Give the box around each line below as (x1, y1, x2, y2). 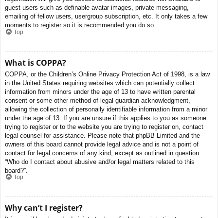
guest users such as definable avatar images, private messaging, (5, 4, 189, 12)
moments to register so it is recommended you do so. (5, 21, 156, 29)
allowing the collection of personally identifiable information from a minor (5, 105, 207, 113)
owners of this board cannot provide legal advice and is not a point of (5, 140, 199, 148)
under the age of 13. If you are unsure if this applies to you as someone (5, 114, 206, 122)
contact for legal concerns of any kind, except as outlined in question (5, 149, 199, 157)
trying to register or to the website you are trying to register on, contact (5, 123, 203, 130)
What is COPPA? (5, 57, 66, 68)
